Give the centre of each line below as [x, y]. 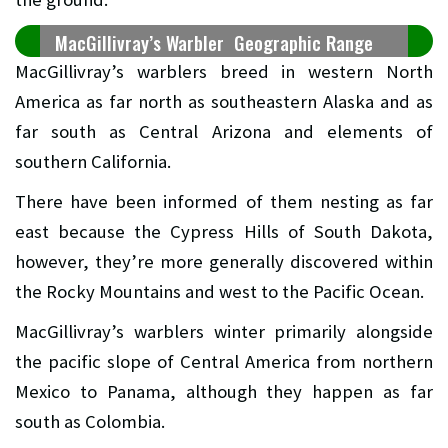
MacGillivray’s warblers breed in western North [224, 71]
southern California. [93, 161]
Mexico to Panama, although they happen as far [224, 391]
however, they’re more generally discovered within [224, 261]
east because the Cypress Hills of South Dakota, [224, 231]
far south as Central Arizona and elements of [224, 131]
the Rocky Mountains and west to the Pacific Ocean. [219, 291]
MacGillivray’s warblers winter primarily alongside [224, 331]
